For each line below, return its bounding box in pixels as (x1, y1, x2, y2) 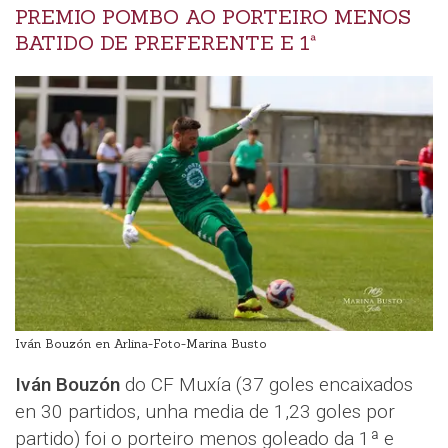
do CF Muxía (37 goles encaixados (120, 372, 413, 396)
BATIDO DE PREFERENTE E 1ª (15, 30, 317, 56)
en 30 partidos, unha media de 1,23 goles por (15, 399, 395, 423)
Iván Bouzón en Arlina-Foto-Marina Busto (15, 335, 267, 351)
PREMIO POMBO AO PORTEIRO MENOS (15, 4, 411, 30)
